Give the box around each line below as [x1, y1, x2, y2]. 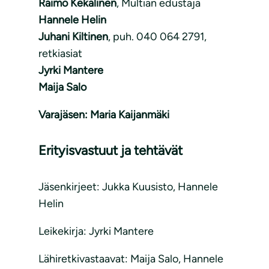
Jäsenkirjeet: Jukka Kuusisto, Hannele [38, 180, 218, 193]
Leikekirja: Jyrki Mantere [38, 224, 154, 238]
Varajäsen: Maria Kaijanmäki [38, 108, 169, 122]
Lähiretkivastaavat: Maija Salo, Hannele [38, 252, 223, 265]
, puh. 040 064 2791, [108, 30, 207, 44]
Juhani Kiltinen [38, 30, 108, 44]
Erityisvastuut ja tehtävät [38, 142, 183, 159]
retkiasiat [38, 47, 82, 61]
